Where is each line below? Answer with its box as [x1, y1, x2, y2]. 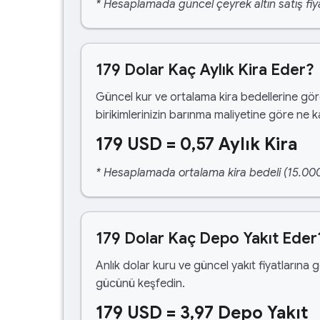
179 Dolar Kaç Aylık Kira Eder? [96, 60, 314, 79]
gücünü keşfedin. [96, 276, 185, 291]
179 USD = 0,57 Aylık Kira [96, 134, 297, 155]
